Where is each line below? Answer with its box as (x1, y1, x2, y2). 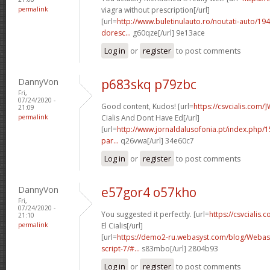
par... (101, 135, 119, 146)
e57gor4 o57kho (101, 183, 196, 201)
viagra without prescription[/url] (101, 4, 210, 15)
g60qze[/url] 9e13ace (131, 27, 205, 38)
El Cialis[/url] (101, 220, 143, 231)
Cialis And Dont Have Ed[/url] (101, 112, 199, 123)
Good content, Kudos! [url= (101, 101, 193, 111)
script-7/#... (101, 243, 140, 254)
